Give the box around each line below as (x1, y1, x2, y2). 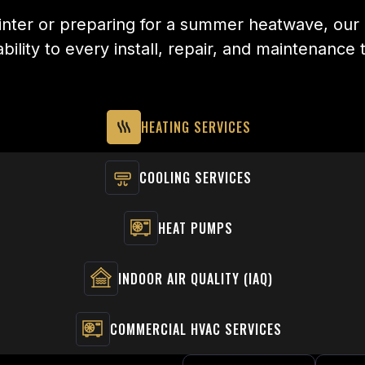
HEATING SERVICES (140, 117, 251, 137)
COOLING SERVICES (139, 167, 252, 187)
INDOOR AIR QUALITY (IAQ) (118, 268, 273, 288)
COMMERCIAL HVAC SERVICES (109, 319, 282, 339)
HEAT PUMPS (158, 218, 233, 238)
